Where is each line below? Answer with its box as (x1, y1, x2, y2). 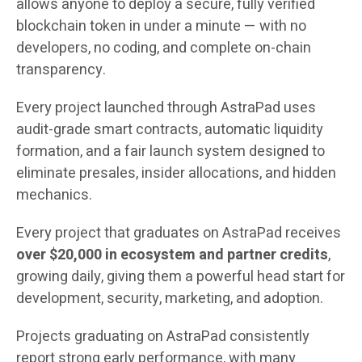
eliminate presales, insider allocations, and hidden (16, 162, 336, 185)
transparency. (16, 59, 106, 82)
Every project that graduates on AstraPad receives (16, 222, 341, 245)
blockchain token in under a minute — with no (16, 15, 306, 38)
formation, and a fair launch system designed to (16, 141, 325, 163)
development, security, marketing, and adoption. (16, 288, 323, 310)
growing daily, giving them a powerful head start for (16, 266, 345, 288)
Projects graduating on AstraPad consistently (16, 326, 309, 348)
